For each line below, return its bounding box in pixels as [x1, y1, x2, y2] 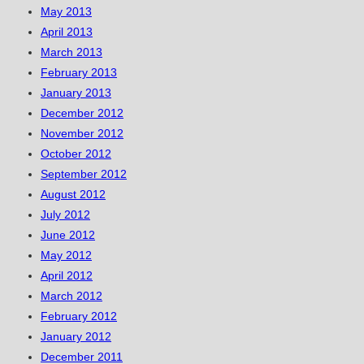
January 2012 [41, 330, 111, 344]
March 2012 [41, 289, 102, 303]
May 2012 [41, 249, 92, 262]
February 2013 [41, 66, 117, 80]
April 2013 [41, 25, 93, 39]
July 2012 [41, 208, 90, 222]
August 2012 [41, 188, 106, 201]
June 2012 [41, 228, 95, 242]
